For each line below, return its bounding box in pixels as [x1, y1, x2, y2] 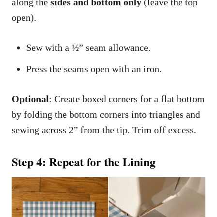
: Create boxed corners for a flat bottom [49, 93, 205, 105]
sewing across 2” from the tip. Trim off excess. [12, 124, 196, 136]
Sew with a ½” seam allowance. [26, 42, 151, 53]
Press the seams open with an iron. [26, 63, 162, 75]
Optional [12, 93, 49, 105]
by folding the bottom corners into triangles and [12, 109, 200, 120]
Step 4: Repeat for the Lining [12, 153, 155, 170]
